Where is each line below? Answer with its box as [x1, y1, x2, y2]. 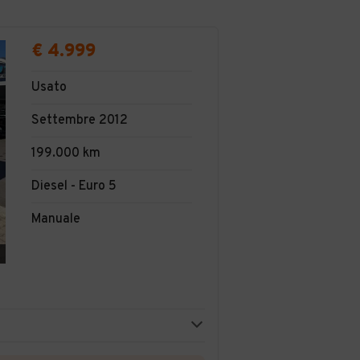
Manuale [31, 211, 80, 227]
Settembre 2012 [31, 112, 128, 129]
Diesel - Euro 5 [31, 178, 117, 194]
